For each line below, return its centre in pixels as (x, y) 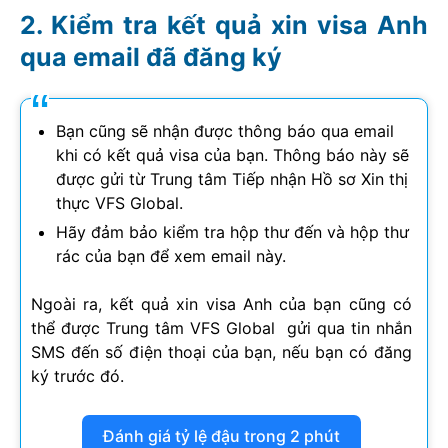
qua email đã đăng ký (151, 57)
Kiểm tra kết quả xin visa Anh (239, 25)
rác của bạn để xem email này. (171, 256)
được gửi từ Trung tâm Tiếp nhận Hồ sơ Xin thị (232, 179)
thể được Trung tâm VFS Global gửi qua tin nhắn (221, 328)
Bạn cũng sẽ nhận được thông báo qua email (225, 131)
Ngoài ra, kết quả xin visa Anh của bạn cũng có (221, 304)
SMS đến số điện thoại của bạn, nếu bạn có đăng (221, 352)
